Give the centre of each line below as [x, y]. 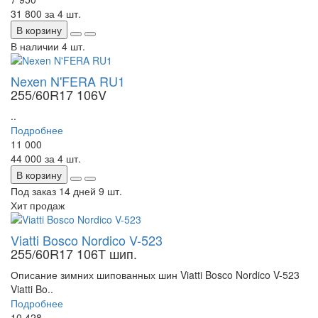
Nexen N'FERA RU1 [68, 81]
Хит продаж [38, 205]
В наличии [35, 46]
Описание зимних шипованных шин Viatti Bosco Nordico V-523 [155, 275]
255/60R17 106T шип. [74, 254]
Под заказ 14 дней [53, 191]
